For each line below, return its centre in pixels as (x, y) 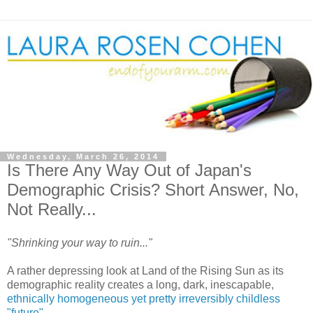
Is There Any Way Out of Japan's (129, 170)
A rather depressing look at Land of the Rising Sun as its (145, 270)
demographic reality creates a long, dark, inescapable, (140, 284)
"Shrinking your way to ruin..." (80, 242)
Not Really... (52, 209)
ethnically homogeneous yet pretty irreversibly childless (144, 298)
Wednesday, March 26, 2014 (83, 156)
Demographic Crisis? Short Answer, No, (153, 190)
